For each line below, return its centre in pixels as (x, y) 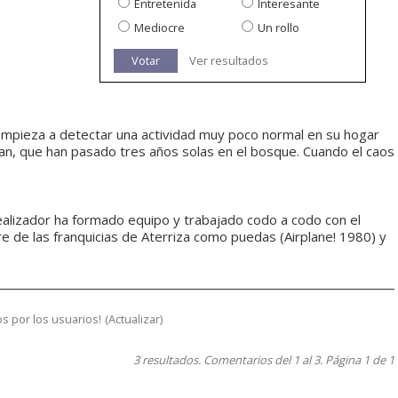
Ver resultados (229, 61)
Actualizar (134, 319)
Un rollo (279, 28)
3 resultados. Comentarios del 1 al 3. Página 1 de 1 (264, 360)
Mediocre (159, 28)
